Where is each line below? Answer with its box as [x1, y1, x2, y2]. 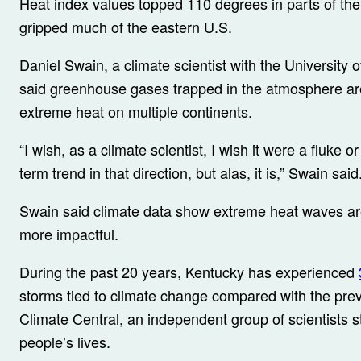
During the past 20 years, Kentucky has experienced [19, 261, 359, 282]
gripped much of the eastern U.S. [19, 16, 232, 37]
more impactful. [19, 223, 118, 244]
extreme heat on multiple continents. [19, 101, 252, 122]
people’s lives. [19, 331, 110, 352]
